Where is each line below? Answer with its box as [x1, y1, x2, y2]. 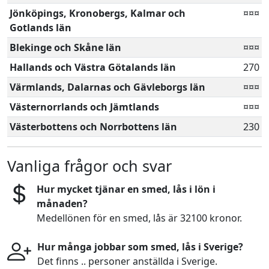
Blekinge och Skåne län [10, 41, 121, 54]
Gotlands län [10, 21, 71, 34]
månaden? [36, 197, 88, 210]
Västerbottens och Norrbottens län [10, 120, 177, 133]
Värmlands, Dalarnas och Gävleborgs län [10, 80, 205, 94]
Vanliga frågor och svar [7, 156, 172, 176]
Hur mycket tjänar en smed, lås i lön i [36, 183, 216, 196]
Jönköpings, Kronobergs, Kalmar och [10, 7, 186, 20]
